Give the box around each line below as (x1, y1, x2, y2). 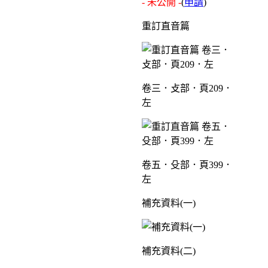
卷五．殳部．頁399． (142, 159, 233, 170)
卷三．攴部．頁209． (142, 83, 233, 93)
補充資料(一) (142, 197, 196, 208)
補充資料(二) (142, 245, 196, 256)
